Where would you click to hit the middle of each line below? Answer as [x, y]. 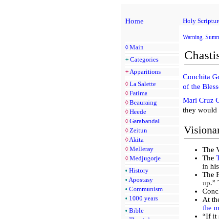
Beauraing [143, 102]
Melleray [142, 149]
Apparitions [145, 71]
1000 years [143, 198]
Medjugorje [145, 158]
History [139, 170]
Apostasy [141, 179]
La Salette [143, 84]
